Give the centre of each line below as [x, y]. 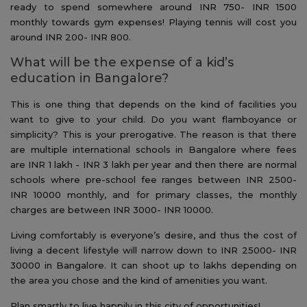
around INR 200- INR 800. [71, 37]
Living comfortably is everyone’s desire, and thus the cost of [153, 235]
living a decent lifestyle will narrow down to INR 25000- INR [153, 250]
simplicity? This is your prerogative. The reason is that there [153, 134]
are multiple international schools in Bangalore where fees [153, 149]
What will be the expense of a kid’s [122, 62]
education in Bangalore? [89, 78]
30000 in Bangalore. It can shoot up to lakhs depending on [153, 265]
